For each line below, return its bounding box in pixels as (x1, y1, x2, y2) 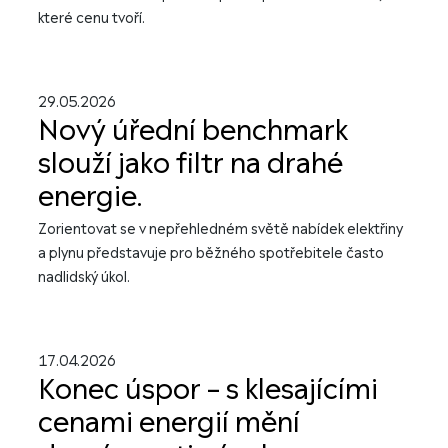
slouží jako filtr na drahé (38, 145, 343, 183)
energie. (38, 178, 142, 216)
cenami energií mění (38, 404, 300, 442)
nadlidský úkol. (38, 268, 130, 287)
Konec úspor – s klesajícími (38, 371, 378, 409)
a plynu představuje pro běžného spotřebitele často (38, 244, 384, 263)
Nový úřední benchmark (38, 112, 348, 150)
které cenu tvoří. (38, 9, 145, 28)
